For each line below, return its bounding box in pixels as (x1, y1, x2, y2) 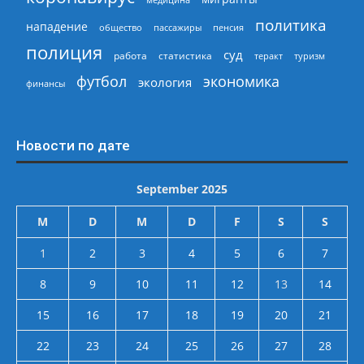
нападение (26, 19, 88, 35)
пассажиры (154, 21, 201, 34)
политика (255, 14, 327, 37)
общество (99, 21, 142, 34)
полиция (26, 41, 102, 65)
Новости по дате (16, 137, 130, 154)
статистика (158, 50, 212, 63)
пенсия (213, 21, 244, 34)
